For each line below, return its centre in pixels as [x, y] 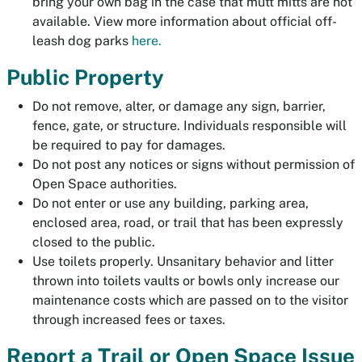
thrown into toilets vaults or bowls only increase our [186, 281]
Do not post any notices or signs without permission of [194, 164]
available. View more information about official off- [185, 21]
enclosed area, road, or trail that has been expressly [188, 223]
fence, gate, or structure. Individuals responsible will [189, 126]
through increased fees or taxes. [129, 320]
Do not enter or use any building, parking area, [170, 203]
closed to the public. [94, 242]
